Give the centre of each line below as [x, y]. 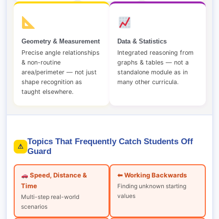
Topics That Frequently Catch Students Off [110, 141]
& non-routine [41, 63]
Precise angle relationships [60, 53]
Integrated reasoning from [155, 53]
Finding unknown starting [152, 186]
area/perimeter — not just [59, 72]
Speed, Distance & [57, 175]
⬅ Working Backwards [152, 175]
